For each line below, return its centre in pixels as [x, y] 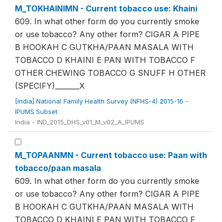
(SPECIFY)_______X [50, 86]
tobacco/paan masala [58, 168]
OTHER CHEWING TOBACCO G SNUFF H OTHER [110, 73]
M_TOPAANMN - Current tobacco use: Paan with [111, 155]
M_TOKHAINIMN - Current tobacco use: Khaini [106, 8]
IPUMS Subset [37, 111]
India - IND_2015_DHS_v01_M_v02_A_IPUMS [80, 122]
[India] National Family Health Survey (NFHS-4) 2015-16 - [102, 101]
